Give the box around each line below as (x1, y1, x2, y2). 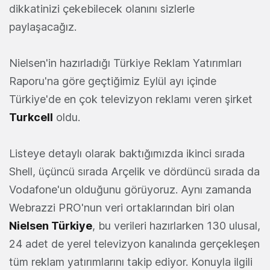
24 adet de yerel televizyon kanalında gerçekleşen (9, 237, 260, 250)
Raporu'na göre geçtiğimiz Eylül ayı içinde (9, 74, 216, 87)
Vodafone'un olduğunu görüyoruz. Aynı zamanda (9, 183, 251, 196)
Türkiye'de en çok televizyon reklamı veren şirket (9, 92, 253, 105)
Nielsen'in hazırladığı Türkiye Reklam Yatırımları (9, 56, 242, 69)
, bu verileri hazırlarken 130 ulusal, (92, 219, 260, 232)
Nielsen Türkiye (9, 219, 92, 232)
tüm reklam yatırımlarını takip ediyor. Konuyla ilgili (9, 255, 253, 268)
